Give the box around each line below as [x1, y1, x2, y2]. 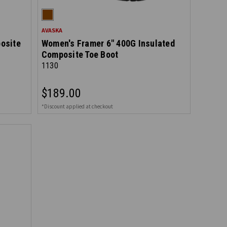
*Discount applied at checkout [41, 103, 113, 110]
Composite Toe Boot [41, 49, 119, 60]
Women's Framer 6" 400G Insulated [41, 38, 175, 49]
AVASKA [41, 26, 62, 34]
